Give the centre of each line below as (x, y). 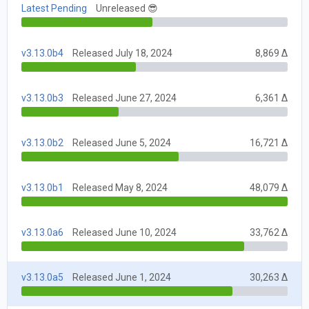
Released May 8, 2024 (120, 187)
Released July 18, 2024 (122, 53)
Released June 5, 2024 (122, 142)
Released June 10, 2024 (124, 232)
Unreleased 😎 (127, 8)
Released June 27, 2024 (124, 98)
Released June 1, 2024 (122, 277)
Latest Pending (54, 8)
